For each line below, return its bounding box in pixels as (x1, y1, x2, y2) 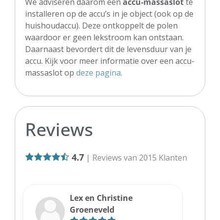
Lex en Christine (70, 192, 133, 203)
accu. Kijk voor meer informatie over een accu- (25, 55, 194, 66)
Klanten (157, 152, 187, 163)
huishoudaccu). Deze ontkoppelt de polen (25, 20, 178, 31)
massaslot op (25, 67, 76, 78)
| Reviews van (84, 152, 139, 163)
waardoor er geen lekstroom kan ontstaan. (25, 31, 184, 43)
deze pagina (76, 67, 121, 78)
